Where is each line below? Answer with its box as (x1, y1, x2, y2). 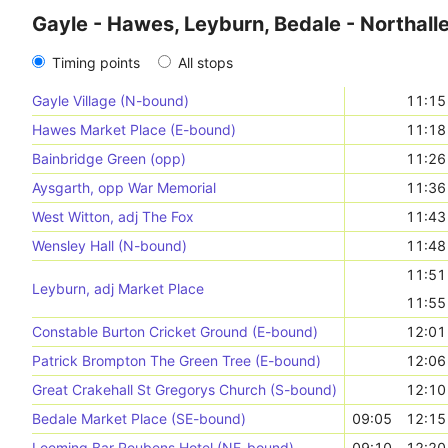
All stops (178, 54, 233, 71)
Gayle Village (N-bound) (32, 92, 189, 109)
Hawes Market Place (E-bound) (32, 121, 236, 138)
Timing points (52, 54, 140, 71)
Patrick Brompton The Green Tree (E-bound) (32, 352, 321, 369)
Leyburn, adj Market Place (32, 280, 204, 297)
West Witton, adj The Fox (32, 208, 194, 225)
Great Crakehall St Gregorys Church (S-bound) (32, 381, 337, 398)
